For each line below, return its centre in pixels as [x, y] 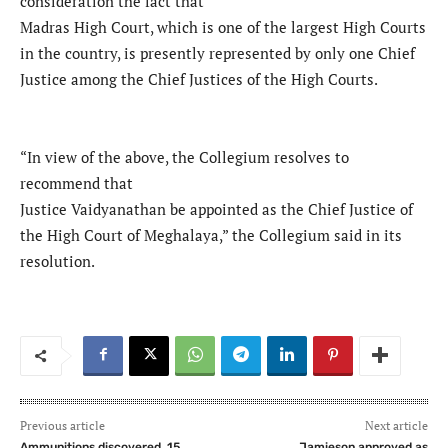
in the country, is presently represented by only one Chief [217, 52]
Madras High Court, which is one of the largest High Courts [223, 26]
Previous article [62, 425]
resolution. [57, 260]
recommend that [76, 182]
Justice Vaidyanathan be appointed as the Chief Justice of [216, 208]
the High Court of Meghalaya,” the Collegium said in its [211, 234]
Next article [396, 425]
